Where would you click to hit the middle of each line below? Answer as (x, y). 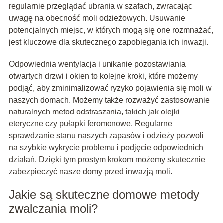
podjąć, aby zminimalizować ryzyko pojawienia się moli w (110, 88)
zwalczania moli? (53, 208)
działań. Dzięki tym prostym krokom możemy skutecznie (107, 159)
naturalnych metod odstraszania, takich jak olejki (94, 111)
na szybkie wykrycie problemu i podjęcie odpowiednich (106, 147)
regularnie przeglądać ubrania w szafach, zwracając (100, 6)
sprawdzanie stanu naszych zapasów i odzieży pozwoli (106, 135)
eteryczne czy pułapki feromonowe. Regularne (90, 123)
